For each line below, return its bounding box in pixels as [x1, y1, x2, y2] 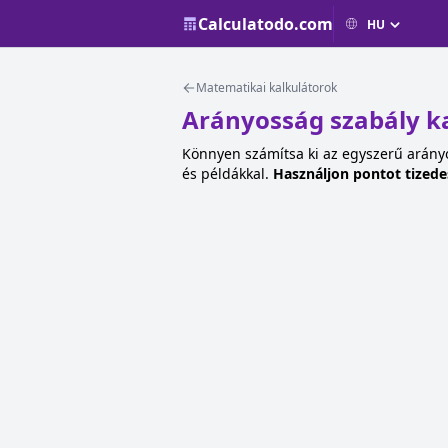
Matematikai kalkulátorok [196, 79, 337, 96]
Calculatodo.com [198, 12, 333, 35]
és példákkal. [182, 164, 273, 183]
